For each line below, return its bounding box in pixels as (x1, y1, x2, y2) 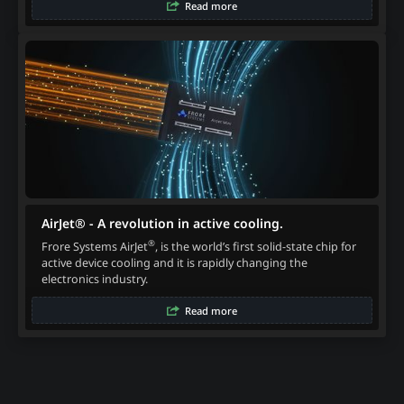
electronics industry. (41, 271, 148, 287)
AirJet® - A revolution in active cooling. (41, 215, 283, 233)
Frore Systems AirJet (41, 238, 148, 254)
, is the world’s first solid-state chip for (154, 238, 356, 254)
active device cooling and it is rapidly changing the (41, 254, 308, 271)
